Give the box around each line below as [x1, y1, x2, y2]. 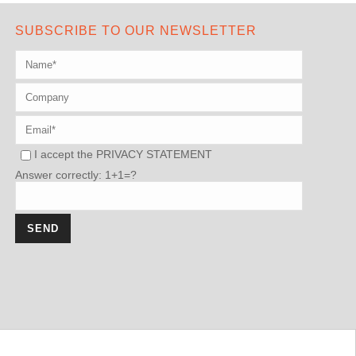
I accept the [34, 148, 97, 161]
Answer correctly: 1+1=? [15, 168, 137, 181]
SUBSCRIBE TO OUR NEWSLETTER [15, 24, 257, 37]
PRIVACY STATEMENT [96, 148, 213, 161]
